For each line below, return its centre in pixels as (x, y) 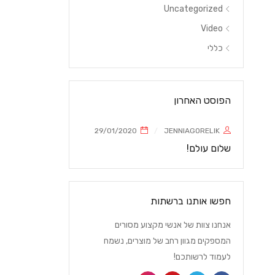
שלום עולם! (209, 148)
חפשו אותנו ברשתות (191, 201)
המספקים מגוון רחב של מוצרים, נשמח (167, 241)
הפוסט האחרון (202, 100)
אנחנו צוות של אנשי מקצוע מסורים (173, 225)
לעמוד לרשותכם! (202, 257)
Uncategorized (193, 9)
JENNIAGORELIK (192, 131)
